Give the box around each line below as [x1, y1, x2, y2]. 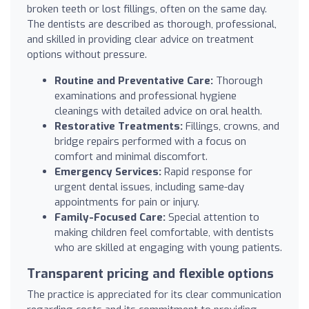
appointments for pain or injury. [54, 195, 199, 209]
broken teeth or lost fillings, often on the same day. [27, 1, 267, 16]
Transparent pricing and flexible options [27, 265, 274, 282]
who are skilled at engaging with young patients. [54, 240, 282, 255]
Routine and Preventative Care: [54, 73, 213, 88]
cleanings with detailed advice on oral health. [54, 103, 262, 118]
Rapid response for [161, 164, 252, 179]
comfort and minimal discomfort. [54, 149, 208, 163]
